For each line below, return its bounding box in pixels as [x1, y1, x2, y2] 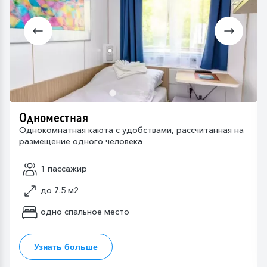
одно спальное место [41, 206, 129, 218]
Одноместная [19, 108, 88, 127]
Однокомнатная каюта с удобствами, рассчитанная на [19, 124, 244, 135]
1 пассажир [41, 163, 87, 175]
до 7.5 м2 [41, 185, 79, 196]
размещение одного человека [19, 135, 142, 147]
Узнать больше [34, 241, 98, 252]
